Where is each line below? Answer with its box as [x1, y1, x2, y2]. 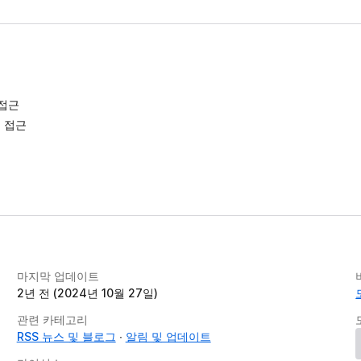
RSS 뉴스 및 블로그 [16, 330, 116, 343]
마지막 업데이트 [16, 269, 99, 283]
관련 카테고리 [16, 313, 88, 326]
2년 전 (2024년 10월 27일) [16, 286, 158, 300]
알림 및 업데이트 [125, 330, 211, 343]
